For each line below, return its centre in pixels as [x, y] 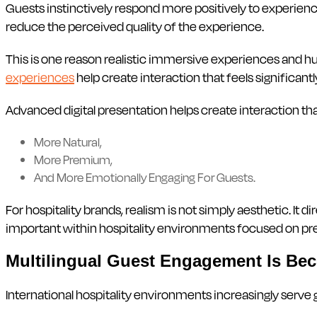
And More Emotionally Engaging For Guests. [145, 177]
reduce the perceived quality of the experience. [135, 26]
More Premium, [73, 159]
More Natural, [68, 142]
